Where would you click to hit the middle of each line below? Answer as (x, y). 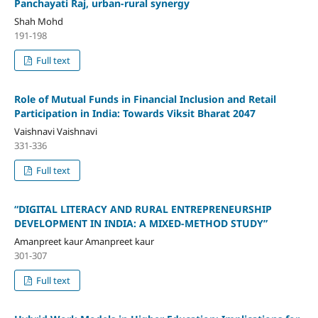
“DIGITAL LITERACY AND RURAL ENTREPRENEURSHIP (143, 209)
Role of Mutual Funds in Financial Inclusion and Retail (145, 99)
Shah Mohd (38, 21)
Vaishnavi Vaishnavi (55, 131)
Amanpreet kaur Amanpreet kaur (84, 241)
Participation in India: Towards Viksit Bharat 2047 (135, 113)
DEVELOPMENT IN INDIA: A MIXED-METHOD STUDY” (141, 223)
